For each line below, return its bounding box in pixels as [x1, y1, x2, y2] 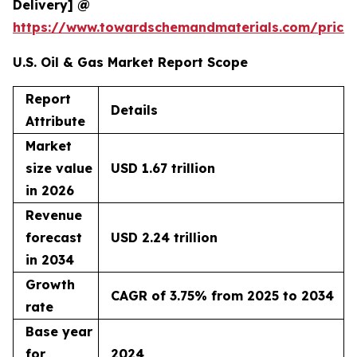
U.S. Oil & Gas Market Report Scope [13, 53, 248, 70]
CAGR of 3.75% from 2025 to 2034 [111, 287, 334, 304]
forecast [25, 229, 82, 245]
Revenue [25, 206, 82, 223]
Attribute [25, 112, 85, 129]
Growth [25, 276, 75, 292]
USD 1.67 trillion [111, 159, 215, 176]
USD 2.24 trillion [111, 229, 218, 245]
